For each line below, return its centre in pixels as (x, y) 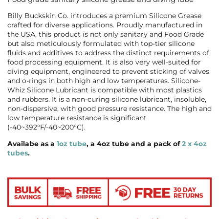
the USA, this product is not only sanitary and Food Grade (106, 34)
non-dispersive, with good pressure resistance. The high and (109, 108)
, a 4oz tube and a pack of (134, 143)
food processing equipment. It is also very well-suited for (104, 62)
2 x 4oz (194, 143)
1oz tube (72, 143)
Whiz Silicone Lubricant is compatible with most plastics (105, 90)
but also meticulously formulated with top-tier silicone (101, 43)
